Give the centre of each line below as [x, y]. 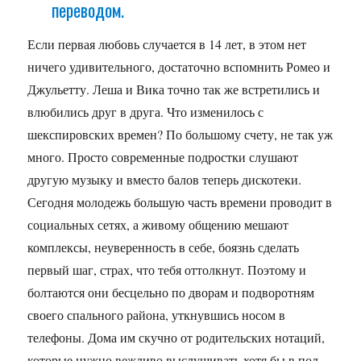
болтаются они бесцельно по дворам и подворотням [171, 292]
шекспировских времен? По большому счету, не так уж [180, 134]
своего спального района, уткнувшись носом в [157, 314]
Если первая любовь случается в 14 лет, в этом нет [167, 44]
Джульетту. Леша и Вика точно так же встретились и [174, 89]
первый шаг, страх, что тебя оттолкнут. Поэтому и [167, 269]
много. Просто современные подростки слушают [163, 156]
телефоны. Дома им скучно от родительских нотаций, [176, 337]
